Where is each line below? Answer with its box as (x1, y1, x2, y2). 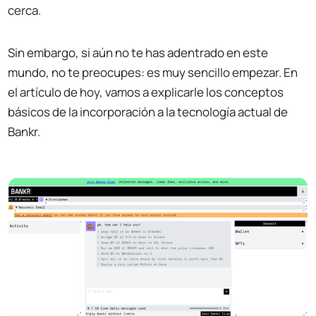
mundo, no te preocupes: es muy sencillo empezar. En (8, 63, 298, 80)
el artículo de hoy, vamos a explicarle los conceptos (8, 83, 284, 100)
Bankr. (8, 123, 41, 140)
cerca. (8, 1, 42, 18)
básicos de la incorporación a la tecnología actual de (8, 103, 288, 120)
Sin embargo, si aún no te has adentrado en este (8, 44, 269, 61)
